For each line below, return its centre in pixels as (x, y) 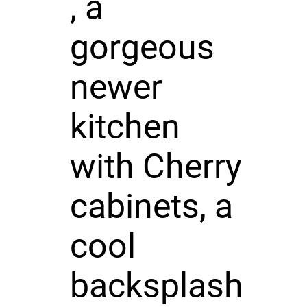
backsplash (156, 285)
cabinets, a (151, 206)
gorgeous (142, 47)
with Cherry (156, 166)
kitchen (125, 126)
